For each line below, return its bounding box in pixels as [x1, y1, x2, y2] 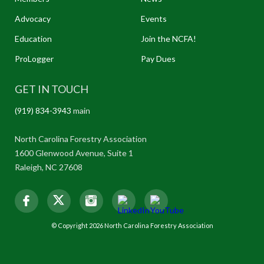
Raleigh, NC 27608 [15, 162, 82, 173]
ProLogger [15, 54, 54, 64]
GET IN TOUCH [15, 82, 88, 96]
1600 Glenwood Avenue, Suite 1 [15, 148, 133, 159]
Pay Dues [140, 54, 176, 64]
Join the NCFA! [140, 34, 196, 44]
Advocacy [15, 14, 51, 24]
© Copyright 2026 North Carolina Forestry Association [51, 222, 213, 230]
